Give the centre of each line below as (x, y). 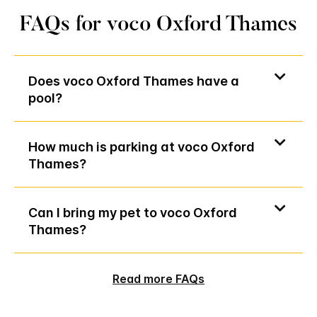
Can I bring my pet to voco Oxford (133, 213)
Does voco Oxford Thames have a (134, 81)
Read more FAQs (158, 279)
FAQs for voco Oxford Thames (158, 26)
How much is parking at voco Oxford (142, 147)
